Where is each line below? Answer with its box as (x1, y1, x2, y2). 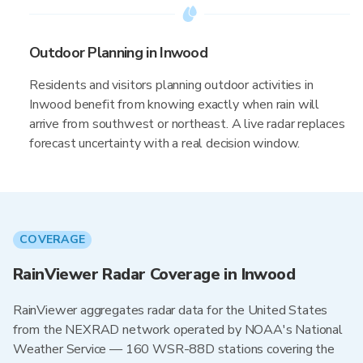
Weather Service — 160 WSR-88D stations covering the (13, 340, 335, 358)
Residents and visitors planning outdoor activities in (29, 76, 314, 94)
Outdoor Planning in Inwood (29, 43, 208, 62)
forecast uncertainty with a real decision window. (29, 135, 301, 152)
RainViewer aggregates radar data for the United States (13, 301, 328, 319)
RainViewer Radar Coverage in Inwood (13, 263, 295, 285)
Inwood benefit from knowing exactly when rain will (29, 96, 320, 113)
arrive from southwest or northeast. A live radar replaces (29, 115, 345, 133)
